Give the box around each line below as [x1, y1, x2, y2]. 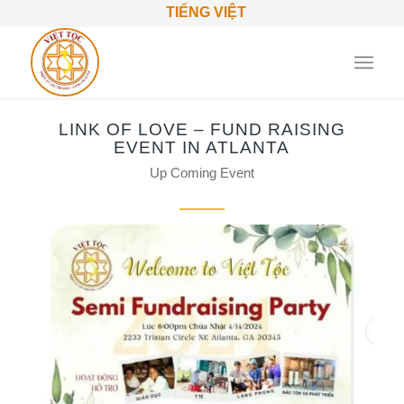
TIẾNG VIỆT [166, 5, 247, 20]
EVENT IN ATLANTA [114, 138, 290, 157]
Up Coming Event [149, 164, 254, 180]
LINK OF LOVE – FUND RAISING [58, 120, 345, 139]
